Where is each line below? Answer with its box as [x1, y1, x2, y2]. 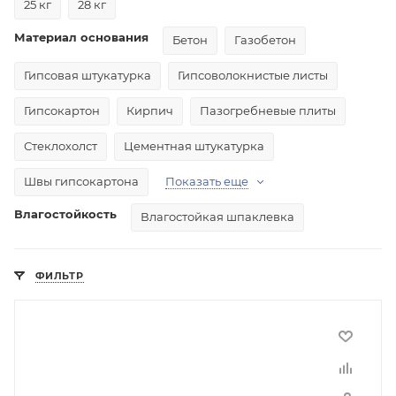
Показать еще [165, 174, 248, 188]
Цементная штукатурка [124, 139, 264, 153]
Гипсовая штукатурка [24, 68, 151, 82]
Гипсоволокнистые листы [178, 68, 328, 82]
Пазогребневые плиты [200, 103, 336, 118]
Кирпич [126, 103, 173, 118]
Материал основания [14, 30, 148, 44]
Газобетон [234, 33, 296, 47]
